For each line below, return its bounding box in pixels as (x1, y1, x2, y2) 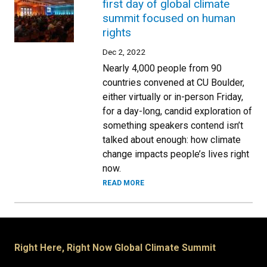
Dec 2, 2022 (103, 46, 145, 57)
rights (103, 25, 131, 39)
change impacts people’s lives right (103, 148, 249, 160)
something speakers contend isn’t (103, 119, 243, 131)
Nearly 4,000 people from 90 (103, 62, 222, 74)
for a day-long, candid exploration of (103, 105, 252, 117)
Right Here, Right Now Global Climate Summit (14, 241, 216, 253)
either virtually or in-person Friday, (103, 91, 243, 103)
